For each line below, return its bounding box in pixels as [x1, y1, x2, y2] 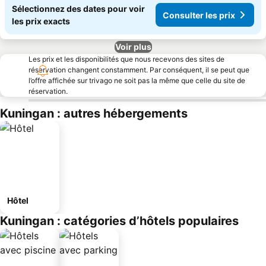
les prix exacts [12, 16, 70, 26]
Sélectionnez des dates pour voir [12, 4, 145, 14]
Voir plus [115, 42, 151, 52]
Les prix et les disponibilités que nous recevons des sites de [28, 55, 224, 64]
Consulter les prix [163, 9, 235, 20]
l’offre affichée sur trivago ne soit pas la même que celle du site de [28, 76, 245, 85]
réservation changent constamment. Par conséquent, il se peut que [28, 65, 249, 74]
